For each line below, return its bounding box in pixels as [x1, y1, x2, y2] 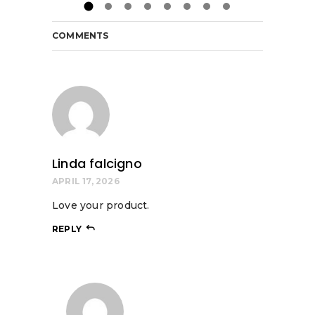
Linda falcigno [52, 154, 142, 172]
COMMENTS [52, 30, 109, 41]
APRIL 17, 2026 [52, 175, 120, 186]
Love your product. [52, 198, 150, 212]
